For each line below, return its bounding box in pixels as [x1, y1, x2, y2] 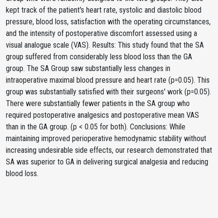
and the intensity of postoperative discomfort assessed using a [6, 29, 197, 38]
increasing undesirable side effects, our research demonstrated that [6, 145, 212, 155]
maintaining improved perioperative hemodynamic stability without [6, 134, 206, 143]
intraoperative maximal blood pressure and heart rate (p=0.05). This [6, 75, 210, 85]
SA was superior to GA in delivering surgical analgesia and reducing [6, 157, 208, 166]
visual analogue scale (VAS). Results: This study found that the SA [6, 40, 204, 50]
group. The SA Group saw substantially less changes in [6, 64, 170, 73]
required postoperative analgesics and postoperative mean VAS [6, 110, 199, 120]
